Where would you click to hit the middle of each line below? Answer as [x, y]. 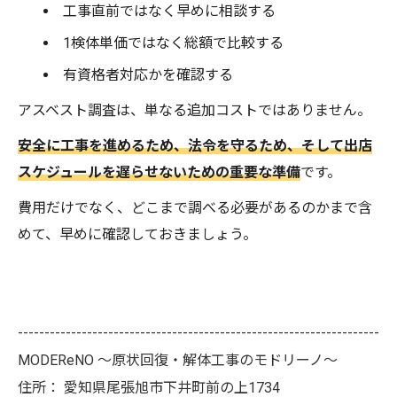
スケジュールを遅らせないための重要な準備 [159, 173]
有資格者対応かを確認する [148, 75]
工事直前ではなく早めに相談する [170, 12]
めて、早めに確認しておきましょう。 [137, 235]
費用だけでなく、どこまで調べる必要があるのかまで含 [195, 208]
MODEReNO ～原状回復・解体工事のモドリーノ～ [178, 361]
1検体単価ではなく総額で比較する [174, 43]
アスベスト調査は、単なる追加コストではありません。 [195, 111]
